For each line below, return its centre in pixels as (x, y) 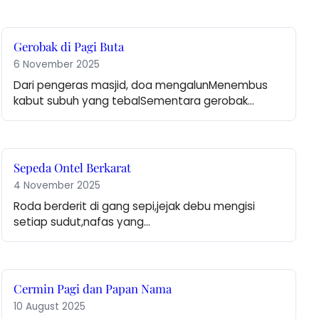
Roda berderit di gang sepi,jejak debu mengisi (135, 206)
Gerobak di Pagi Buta (69, 47)
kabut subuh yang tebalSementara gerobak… (134, 101)
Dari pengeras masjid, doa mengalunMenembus (141, 85)
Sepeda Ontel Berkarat (73, 168)
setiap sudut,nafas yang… (82, 222)
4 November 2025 (57, 186)
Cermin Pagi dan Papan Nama (93, 289)
